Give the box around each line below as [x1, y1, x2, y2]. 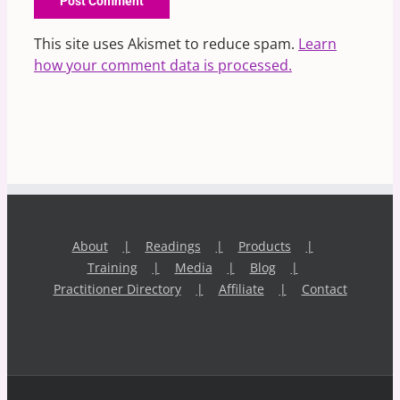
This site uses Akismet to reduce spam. [34, 33, 298, 54]
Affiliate [218, 279, 264, 297]
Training [87, 258, 137, 276]
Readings [145, 237, 201, 254]
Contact [301, 279, 347, 297]
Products [237, 237, 291, 254]
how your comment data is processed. [34, 54, 292, 75]
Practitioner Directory [53, 279, 181, 297]
